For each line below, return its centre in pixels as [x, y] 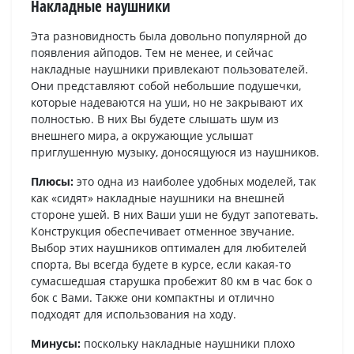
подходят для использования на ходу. [134, 314]
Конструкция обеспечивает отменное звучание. [163, 232]
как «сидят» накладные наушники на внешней [158, 198]
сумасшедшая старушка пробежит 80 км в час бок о [171, 281]
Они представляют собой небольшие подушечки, [166, 86]
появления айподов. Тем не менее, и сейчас [152, 53]
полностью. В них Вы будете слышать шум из [155, 119]
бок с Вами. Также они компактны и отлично [153, 298]
